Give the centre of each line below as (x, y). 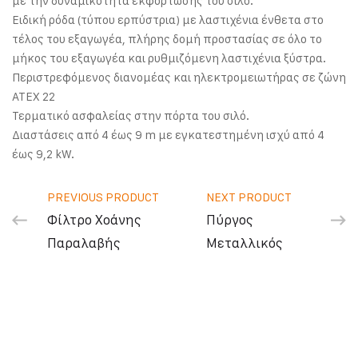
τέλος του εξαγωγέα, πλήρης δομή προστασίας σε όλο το (167, 39)
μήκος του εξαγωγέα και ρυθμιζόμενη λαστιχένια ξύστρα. (169, 58)
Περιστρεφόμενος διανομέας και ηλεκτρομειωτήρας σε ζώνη (179, 78)
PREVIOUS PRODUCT (103, 197)
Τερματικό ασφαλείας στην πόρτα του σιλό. (131, 116)
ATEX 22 (34, 97)
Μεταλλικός (244, 243)
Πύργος (229, 220)
